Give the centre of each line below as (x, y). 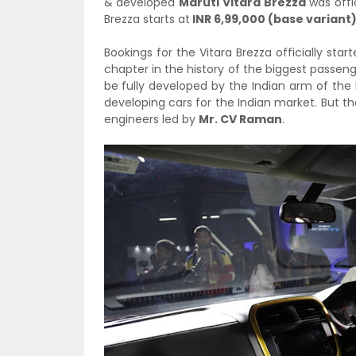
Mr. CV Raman (240, 119)
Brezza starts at (147, 19)
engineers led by (151, 119)
